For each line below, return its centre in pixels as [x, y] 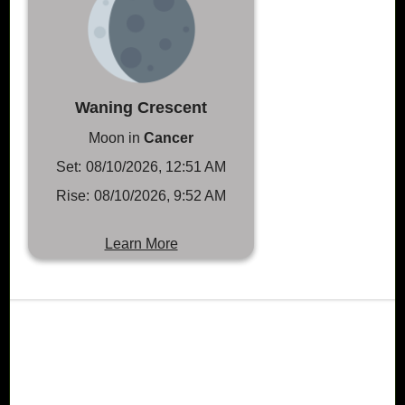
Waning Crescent [141, 107]
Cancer [169, 137]
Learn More [141, 243]
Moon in [116, 137]
